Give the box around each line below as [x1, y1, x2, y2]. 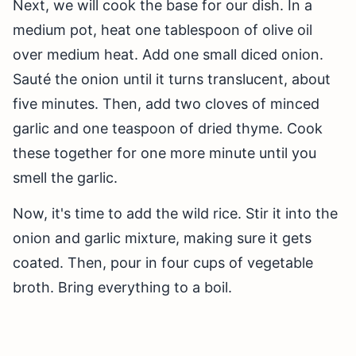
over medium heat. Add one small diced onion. [13, 46, 323, 64]
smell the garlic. [13, 169, 118, 187]
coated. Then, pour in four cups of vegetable [13, 254, 313, 272]
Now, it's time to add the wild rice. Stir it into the [13, 205, 338, 222]
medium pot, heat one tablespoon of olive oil [13, 21, 312, 39]
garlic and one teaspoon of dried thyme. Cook [13, 120, 323, 137]
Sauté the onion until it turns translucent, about [13, 71, 331, 88]
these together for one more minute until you [13, 145, 316, 162]
